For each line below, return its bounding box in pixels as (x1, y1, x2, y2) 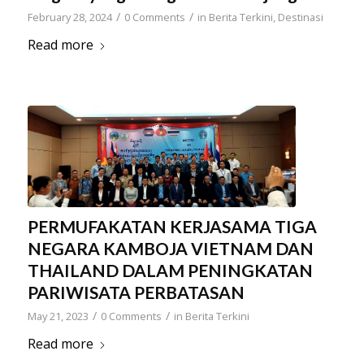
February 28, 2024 (27, 9, 112, 24)
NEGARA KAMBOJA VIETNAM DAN (27, 238, 314, 259)
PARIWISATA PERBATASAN (27, 282, 245, 303)
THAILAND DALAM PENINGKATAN (27, 260, 313, 281)
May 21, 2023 (27, 309, 89, 324)
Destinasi (277, 9, 323, 24)
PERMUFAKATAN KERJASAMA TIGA (27, 216, 317, 237)
